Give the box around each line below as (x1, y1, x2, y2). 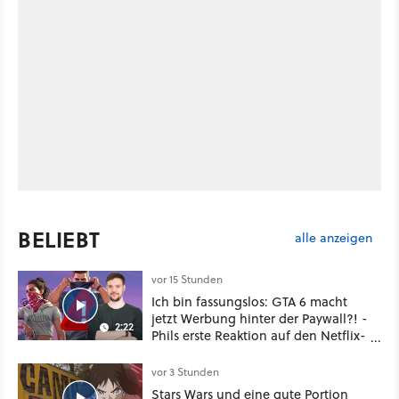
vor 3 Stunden (151, 363, 219, 379)
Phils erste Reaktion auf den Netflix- (151, 325, 366, 345)
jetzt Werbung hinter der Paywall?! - (151, 308, 368, 328)
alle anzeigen (295, 229, 372, 248)
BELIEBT (18, 223, 101, 255)
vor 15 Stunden (151, 271, 223, 287)
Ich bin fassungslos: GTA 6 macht (151, 291, 347, 311)
